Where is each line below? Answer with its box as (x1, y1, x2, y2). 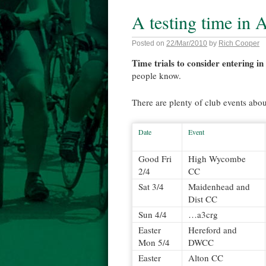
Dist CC (188, 193, 217, 205)
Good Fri (138, 153, 172, 164)
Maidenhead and (188, 180, 250, 192)
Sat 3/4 (138, 180, 164, 192)
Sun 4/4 (138, 208, 167, 220)
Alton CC (188, 252, 223, 264)
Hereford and (188, 224, 237, 236)
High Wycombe (188, 153, 246, 164)
